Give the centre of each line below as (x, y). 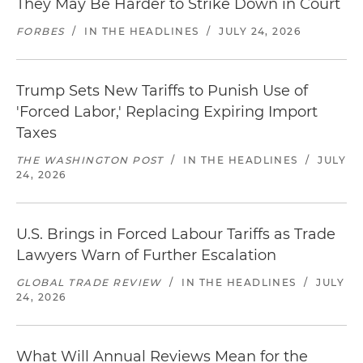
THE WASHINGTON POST (90, 160)
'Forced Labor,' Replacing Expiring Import (167, 112)
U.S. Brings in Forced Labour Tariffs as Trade (176, 234)
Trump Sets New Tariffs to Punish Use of (162, 91)
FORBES (41, 31)
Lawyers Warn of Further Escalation (146, 255)
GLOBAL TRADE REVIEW (89, 282)
